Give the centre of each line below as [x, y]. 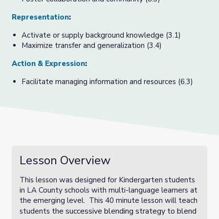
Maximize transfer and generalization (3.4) [92, 45]
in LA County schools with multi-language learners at [109, 190]
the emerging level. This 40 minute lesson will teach [109, 200]
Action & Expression [48, 64]
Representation [40, 17]
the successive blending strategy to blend [124, 211]
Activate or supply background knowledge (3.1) [101, 35]
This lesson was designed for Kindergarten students [107, 180]
